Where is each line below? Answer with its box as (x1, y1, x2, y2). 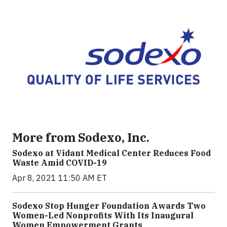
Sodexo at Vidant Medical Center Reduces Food (12, 147, 211, 158)
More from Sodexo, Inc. (12, 129, 149, 145)
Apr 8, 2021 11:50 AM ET (12, 172, 107, 183)
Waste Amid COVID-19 (12, 157, 107, 168)
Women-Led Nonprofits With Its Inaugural (12, 210, 194, 220)
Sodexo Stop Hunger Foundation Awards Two (12, 200, 206, 211)
